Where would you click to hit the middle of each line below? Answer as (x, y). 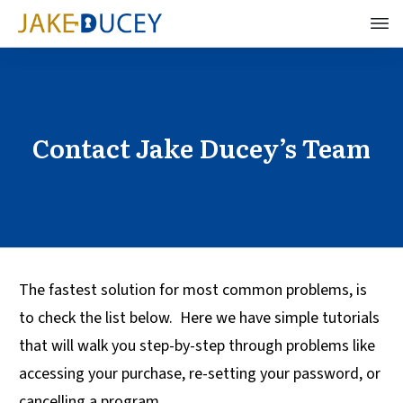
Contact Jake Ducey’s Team (201, 148)
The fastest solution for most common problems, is (193, 290)
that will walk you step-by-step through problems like (197, 346)
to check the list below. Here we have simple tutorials (199, 318)
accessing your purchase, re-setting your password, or (200, 374)
